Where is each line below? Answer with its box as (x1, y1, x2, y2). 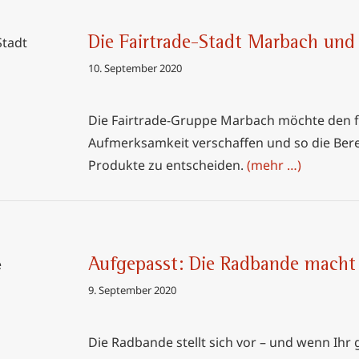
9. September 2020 (88, 283, 176, 297)
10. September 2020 (88, 61, 182, 75)
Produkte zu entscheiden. (88, 156, 247, 174)
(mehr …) (247, 156, 301, 174)
